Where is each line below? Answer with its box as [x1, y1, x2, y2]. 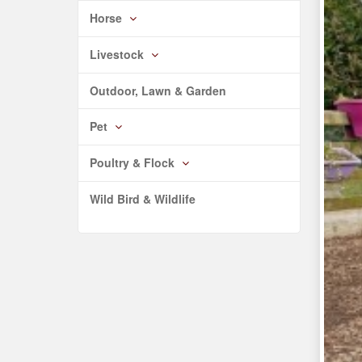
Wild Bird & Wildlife [90, 191, 196, 207]
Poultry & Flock [90, 154, 179, 170]
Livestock [90, 46, 148, 62]
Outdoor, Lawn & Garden [90, 82, 227, 99]
